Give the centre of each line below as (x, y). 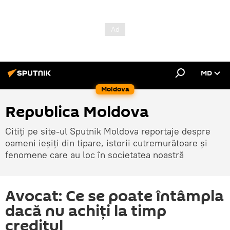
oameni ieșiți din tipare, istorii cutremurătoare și (106, 143)
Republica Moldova (77, 112)
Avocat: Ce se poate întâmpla (114, 196)
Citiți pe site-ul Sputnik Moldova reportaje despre (108, 131)
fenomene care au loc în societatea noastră (94, 155)
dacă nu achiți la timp (86, 211)
